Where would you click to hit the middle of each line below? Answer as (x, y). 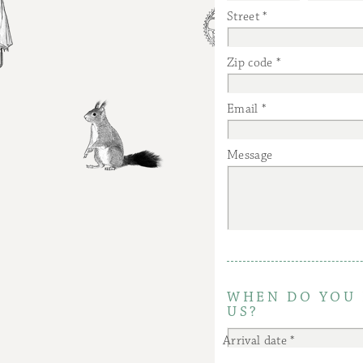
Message (250, 156)
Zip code (250, 63)
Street (243, 17)
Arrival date (255, 341)
